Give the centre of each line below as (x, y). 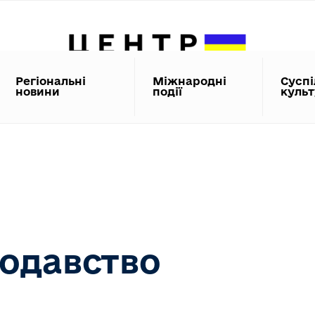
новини (38, 91)
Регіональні (51, 81)
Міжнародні (190, 81)
